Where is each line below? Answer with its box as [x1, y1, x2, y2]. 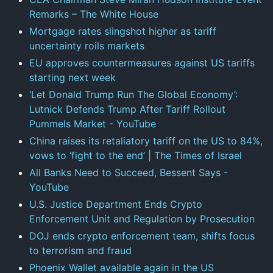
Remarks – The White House [29, 7, 158, 20]
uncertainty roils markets [29, 39, 144, 52]
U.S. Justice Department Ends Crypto [29, 197, 202, 210]
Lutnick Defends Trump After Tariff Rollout [29, 102, 225, 115]
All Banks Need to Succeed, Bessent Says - [29, 166, 228, 179]
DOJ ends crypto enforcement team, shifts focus [29, 229, 255, 242]
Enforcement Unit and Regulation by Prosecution [29, 212, 255, 225]
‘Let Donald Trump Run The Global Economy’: [29, 88, 238, 101]
